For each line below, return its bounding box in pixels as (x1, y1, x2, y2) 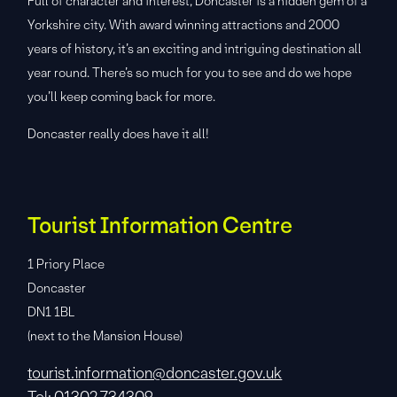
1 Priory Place (27, 255, 105, 272)
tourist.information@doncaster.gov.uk (27, 362, 283, 383)
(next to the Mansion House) (27, 327, 183, 344)
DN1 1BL (27, 303, 75, 320)
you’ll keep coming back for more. (27, 88, 216, 105)
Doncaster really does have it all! (27, 125, 210, 142)
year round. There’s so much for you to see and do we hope (27, 64, 353, 81)
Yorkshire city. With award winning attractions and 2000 (27, 16, 340, 33)
